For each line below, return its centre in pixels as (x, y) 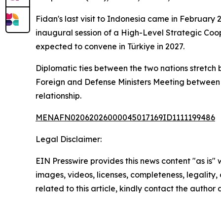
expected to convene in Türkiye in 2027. (110, 46)
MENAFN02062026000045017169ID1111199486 (125, 117)
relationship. (58, 95)
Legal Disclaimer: (69, 139)
